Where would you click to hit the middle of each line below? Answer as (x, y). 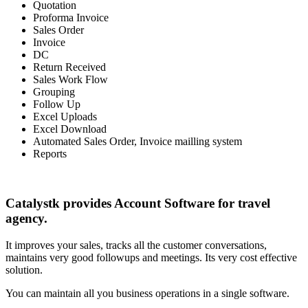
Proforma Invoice (71, 17)
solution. (24, 270)
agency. (26, 219)
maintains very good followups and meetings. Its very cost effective (151, 258)
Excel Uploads (65, 116)
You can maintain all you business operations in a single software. (147, 294)
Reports (50, 153)
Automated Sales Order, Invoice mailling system (137, 141)
